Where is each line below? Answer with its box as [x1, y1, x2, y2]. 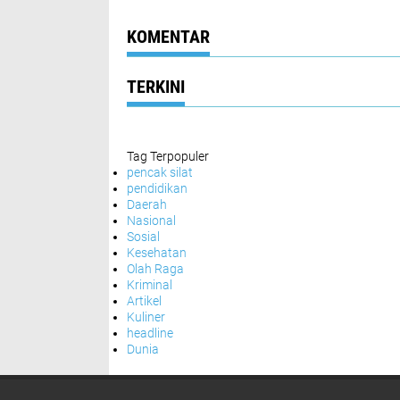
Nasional [127, 213, 176, 228]
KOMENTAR [127, 26, 210, 47]
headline [127, 326, 173, 340]
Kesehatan [127, 246, 187, 260]
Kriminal [127, 278, 172, 292]
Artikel [127, 294, 162, 308]
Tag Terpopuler [127, 149, 209, 163]
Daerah [127, 197, 167, 212]
